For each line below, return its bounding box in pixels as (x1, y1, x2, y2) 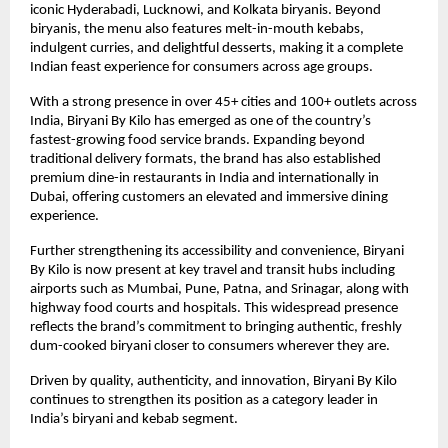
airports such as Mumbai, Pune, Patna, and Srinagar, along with (30, 282, 409, 298)
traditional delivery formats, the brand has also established (30, 152, 381, 168)
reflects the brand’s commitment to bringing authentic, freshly (30, 320, 402, 336)
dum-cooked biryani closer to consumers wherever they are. (30, 339, 390, 355)
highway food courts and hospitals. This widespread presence (30, 301, 398, 317)
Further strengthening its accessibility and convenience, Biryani (30, 244, 404, 260)
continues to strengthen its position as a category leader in (30, 393, 378, 409)
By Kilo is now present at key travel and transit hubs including (30, 263, 395, 279)
